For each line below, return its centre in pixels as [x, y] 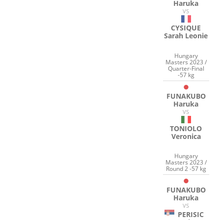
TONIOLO [186, 128]
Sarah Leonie [186, 36]
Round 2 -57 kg [186, 169]
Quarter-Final [186, 68]
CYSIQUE [186, 28]
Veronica [186, 136]
